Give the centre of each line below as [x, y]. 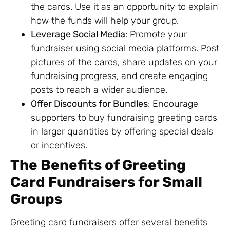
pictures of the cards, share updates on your [124, 62]
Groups [36, 199]
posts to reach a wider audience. [99, 90]
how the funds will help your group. [105, 20]
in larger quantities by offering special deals [122, 131]
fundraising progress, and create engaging [119, 76]
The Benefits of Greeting [98, 165]
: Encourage [173, 103]
